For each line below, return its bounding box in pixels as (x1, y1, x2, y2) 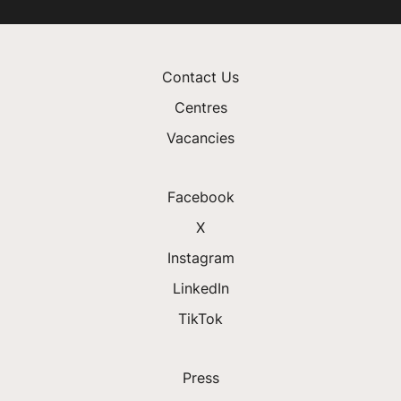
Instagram (166, 248, 235, 269)
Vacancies (166, 128, 235, 149)
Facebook (166, 187, 235, 208)
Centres (174, 98, 227, 118)
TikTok (178, 309, 223, 329)
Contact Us (162, 67, 239, 88)
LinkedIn (172, 278, 229, 299)
